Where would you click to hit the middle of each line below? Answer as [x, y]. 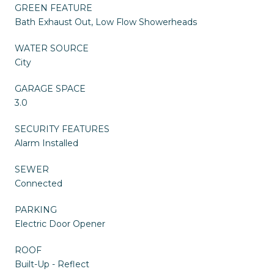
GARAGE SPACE [50, 88]
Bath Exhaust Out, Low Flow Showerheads [106, 22]
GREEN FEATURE [54, 8]
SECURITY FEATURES [62, 129]
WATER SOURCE [52, 48]
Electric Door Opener [60, 224]
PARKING [36, 209]
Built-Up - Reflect [52, 264]
